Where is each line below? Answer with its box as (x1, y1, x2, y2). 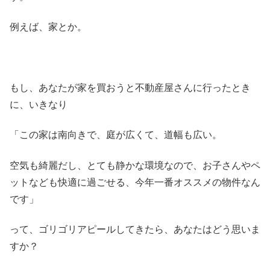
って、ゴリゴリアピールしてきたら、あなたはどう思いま (10, 224, 260, 234)
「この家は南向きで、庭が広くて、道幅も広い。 (10, 130, 222, 140)
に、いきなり (10, 99, 67, 110)
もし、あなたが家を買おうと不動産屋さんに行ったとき (10, 82, 251, 93)
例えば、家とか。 (10, 22, 87, 33)
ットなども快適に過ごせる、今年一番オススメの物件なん (10, 177, 260, 187)
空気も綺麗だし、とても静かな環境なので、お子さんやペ (10, 160, 260, 171)
